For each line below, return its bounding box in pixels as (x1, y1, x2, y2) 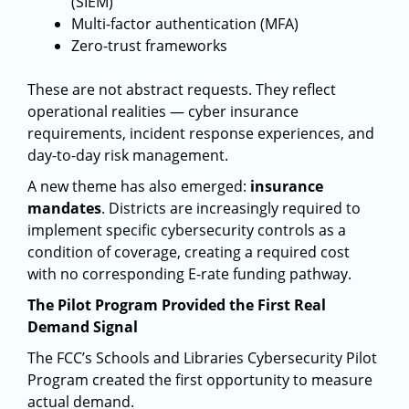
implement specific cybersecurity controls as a (27, 220, 346, 240)
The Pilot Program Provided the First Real (27, 295, 326, 315)
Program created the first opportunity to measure (27, 370, 372, 390)
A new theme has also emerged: (27, 176, 250, 196)
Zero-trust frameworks (71, 36, 227, 56)
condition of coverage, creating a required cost (27, 242, 350, 262)
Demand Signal (27, 317, 138, 337)
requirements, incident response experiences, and (27, 123, 374, 143)
